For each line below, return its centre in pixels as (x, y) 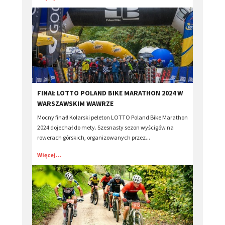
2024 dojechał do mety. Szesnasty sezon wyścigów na (105, 128)
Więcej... (49, 155)
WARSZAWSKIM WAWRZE (75, 104)
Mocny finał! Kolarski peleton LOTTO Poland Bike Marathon (113, 118)
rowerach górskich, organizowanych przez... (94, 138)
